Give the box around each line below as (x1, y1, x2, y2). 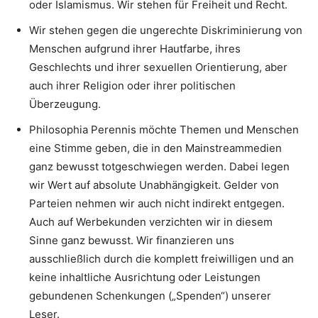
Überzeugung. (29, 97, 101, 111)
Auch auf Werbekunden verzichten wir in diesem (29, 214, 273, 229)
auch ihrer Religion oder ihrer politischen (29, 78, 236, 92)
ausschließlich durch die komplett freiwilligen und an (29, 251, 294, 265)
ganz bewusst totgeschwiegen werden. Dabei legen (29, 159, 290, 173)
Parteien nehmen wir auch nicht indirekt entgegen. (29, 196, 285, 210)
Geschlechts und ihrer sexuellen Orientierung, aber (29, 60, 287, 74)
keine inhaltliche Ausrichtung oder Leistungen (29, 270, 261, 284)
